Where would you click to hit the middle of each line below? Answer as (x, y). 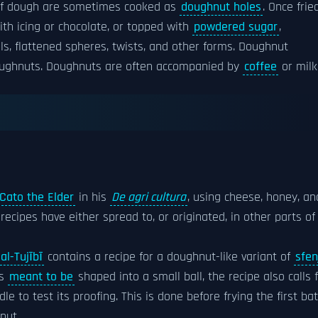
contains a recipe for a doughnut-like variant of (169, 257)
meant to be (41, 277)
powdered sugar (236, 27)
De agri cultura (149, 197)
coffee (261, 67)
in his (93, 197)
